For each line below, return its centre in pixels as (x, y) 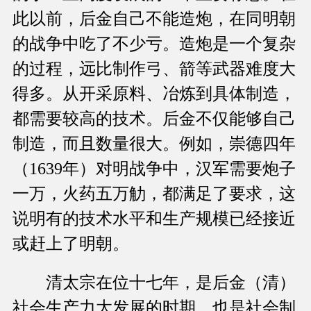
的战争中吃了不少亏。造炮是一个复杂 (154, 44)
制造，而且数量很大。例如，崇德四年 (154, 144)
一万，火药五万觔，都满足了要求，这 (154, 194)
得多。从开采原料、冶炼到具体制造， (154, 94)
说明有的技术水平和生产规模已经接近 (154, 219)
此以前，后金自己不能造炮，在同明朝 (154, 19)
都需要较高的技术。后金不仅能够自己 (154, 119)
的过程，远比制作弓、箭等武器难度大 (154, 69)
